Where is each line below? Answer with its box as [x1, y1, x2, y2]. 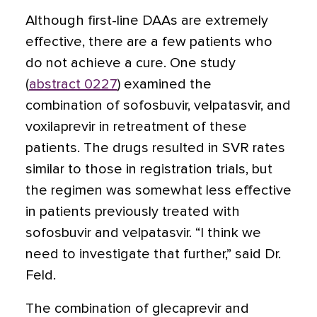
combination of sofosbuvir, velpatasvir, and [25, 98, 291, 113]
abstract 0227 [29, 77, 117, 91]
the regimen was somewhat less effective [25, 183, 292, 197]
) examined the [117, 77, 212, 91]
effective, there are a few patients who [25, 35, 272, 49]
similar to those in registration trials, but [25, 162, 272, 176]
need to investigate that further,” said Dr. [25, 247, 281, 261]
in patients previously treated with [25, 204, 240, 219]
